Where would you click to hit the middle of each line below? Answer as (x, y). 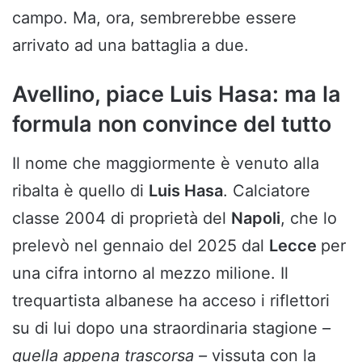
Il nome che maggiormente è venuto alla (166, 164)
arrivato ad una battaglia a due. (130, 45)
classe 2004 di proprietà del (122, 219)
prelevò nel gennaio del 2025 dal (141, 246)
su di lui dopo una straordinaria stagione (167, 328)
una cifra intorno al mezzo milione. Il (150, 274)
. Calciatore (267, 191)
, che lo (309, 219)
